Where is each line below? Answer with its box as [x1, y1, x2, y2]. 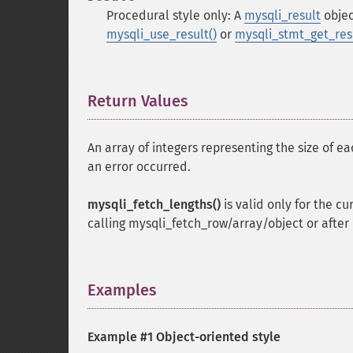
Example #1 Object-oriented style [87, 329, 281, 344]
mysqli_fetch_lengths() [87, 197, 221, 212]
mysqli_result [244, 8, 321, 23]
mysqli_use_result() [106, 27, 217, 42]
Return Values [87, 91, 188, 110]
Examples [87, 281, 157, 299]
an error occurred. [87, 159, 191, 174]
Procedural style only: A [106, 8, 244, 23]
